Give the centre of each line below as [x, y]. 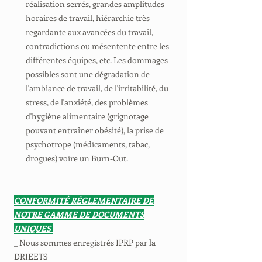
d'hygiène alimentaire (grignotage [87, 116]
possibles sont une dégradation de [88, 74]
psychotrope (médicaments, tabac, [88, 144]
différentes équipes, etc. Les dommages [97, 60]
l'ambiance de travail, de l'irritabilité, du [97, 88]
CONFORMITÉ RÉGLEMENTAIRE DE [84, 200]
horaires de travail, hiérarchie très [88, 18]
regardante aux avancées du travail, [89, 32]
